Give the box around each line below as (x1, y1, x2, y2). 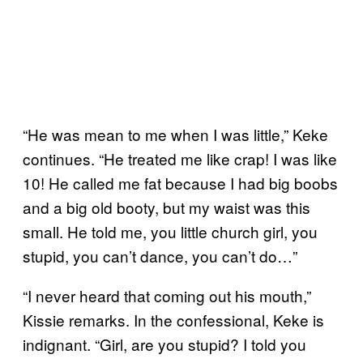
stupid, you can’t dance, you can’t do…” (23, 244, 297, 267)
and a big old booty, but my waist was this (23, 195, 310, 218)
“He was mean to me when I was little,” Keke (23, 122, 328, 145)
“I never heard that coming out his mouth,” (23, 284, 311, 306)
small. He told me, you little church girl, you (23, 220, 318, 242)
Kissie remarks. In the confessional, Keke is (23, 308, 324, 331)
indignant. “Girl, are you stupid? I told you (23, 332, 306, 355)
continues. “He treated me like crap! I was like (23, 147, 337, 169)
